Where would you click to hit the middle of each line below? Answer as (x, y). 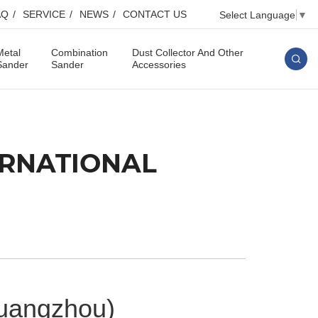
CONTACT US (155, 14)
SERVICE (44, 14)
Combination (79, 53)
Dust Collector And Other (188, 53)
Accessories (159, 65)
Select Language (257, 15)
